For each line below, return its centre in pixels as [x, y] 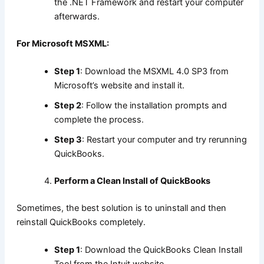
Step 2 [67, 105]
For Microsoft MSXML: [62, 43]
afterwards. [77, 16]
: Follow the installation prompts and [154, 105]
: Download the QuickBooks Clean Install [161, 250]
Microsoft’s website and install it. [119, 85]
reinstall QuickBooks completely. [81, 222]
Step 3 [68, 139]
